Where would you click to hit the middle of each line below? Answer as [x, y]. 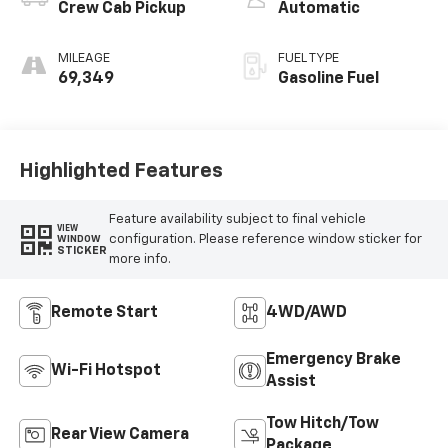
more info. [139, 259]
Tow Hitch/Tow [322, 424]
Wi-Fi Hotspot [105, 371]
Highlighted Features [120, 170]
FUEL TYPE [308, 59]
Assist [291, 382]
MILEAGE [83, 59]
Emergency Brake [333, 360]
